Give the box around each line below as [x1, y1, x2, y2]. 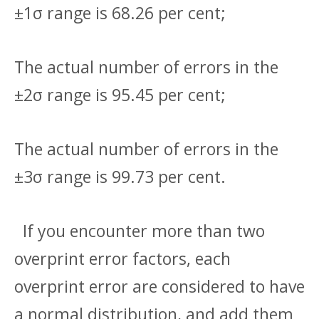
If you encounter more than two [14, 219, 265, 242]
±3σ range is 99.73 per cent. [14, 164, 226, 188]
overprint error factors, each [14, 246, 231, 270]
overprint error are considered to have [14, 274, 305, 298]
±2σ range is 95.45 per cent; [14, 83, 226, 106]
